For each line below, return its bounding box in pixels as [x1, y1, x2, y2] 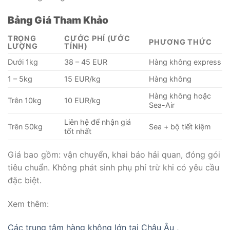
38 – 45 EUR [64, 57, 108, 67]
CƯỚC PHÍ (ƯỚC [64, 34, 130, 43]
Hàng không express [149, 57, 222, 67]
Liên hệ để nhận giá [64, 118, 131, 127]
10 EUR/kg [64, 96, 101, 105]
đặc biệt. [8, 175, 42, 186]
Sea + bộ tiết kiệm [149, 122, 212, 131]
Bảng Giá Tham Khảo [8, 13, 110, 26]
